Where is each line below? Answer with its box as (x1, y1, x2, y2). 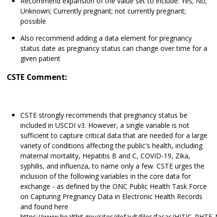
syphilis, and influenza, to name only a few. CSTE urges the (20, 161, 204, 171)
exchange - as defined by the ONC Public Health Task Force (20, 182, 207, 191)
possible (20, 16, 46, 26)
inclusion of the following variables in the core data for (20, 171, 191, 181)
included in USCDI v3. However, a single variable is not (20, 121, 189, 130)
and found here (20, 202, 68, 212)
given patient (20, 54, 61, 63)
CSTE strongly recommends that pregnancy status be (20, 110, 187, 120)
